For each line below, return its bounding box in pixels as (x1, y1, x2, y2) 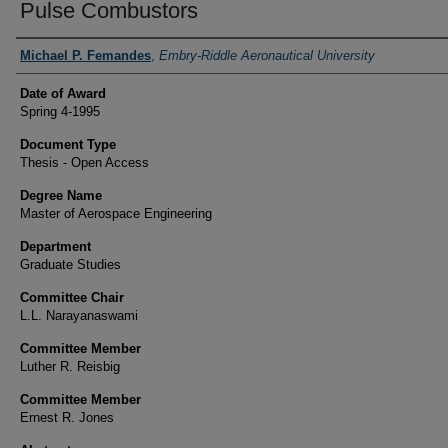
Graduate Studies (20, 257, 121, 272)
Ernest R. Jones (20, 410, 114, 425)
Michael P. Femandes (20, 48, 151, 63)
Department (20, 239, 91, 254)
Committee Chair (20, 290, 124, 305)
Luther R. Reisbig (20, 359, 120, 374)
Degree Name (20, 188, 102, 203)
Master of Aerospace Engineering (20, 206, 212, 221)
